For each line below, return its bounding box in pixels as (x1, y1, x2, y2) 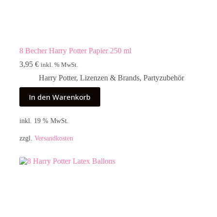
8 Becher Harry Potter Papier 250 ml (19, 46, 131, 55)
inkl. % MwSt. (41, 61, 78, 68)
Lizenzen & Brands (80, 73, 139, 82)
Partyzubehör (143, 73, 184, 82)
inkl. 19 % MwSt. (19, 116, 69, 124)
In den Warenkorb (29, 92, 91, 102)
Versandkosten (34, 134, 73, 142)
